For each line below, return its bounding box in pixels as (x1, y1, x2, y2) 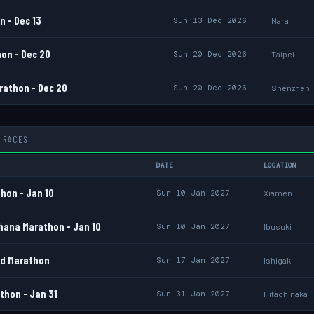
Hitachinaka (264, 289, 308, 299)
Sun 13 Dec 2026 (173, 15, 247, 25)
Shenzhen (271, 83, 310, 93)
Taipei (271, 49, 294, 59)
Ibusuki (264, 221, 292, 231)
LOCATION (264, 161, 297, 170)
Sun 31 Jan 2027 (156, 289, 230, 299)
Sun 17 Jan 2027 (156, 255, 230, 265)
